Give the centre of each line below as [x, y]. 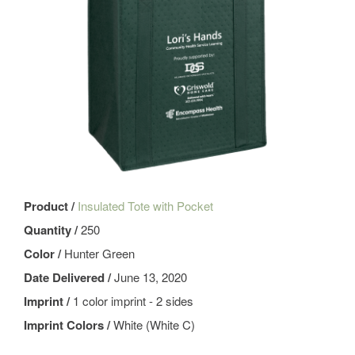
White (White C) [154, 325]
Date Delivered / [69, 278]
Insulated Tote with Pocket [145, 206]
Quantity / [52, 230]
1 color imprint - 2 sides [133, 301]
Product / [51, 206]
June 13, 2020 [151, 277]
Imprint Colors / [69, 325]
